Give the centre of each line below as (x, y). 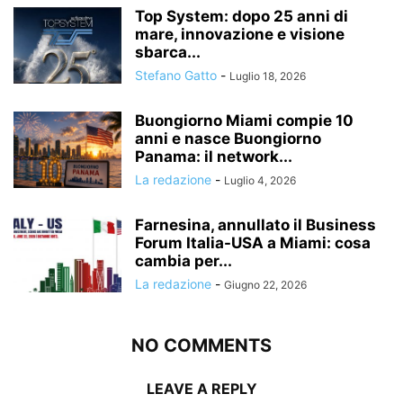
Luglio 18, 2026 (268, 76)
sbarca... (168, 52)
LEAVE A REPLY (201, 388)
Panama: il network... (214, 156)
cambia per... (184, 260)
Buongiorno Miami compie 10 (244, 120)
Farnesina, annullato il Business (255, 224)
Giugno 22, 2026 (265, 284)
